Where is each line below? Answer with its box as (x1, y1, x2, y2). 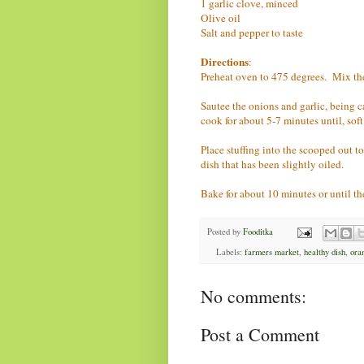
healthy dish (303, 246, 345, 258)
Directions (201, 53, 249, 70)
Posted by (207, 226, 243, 238)
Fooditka (243, 226, 273, 238)
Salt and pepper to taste (201, 24, 303, 40)
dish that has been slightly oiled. (201, 156, 344, 171)
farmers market (244, 246, 299, 258)
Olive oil (201, 10, 240, 25)
